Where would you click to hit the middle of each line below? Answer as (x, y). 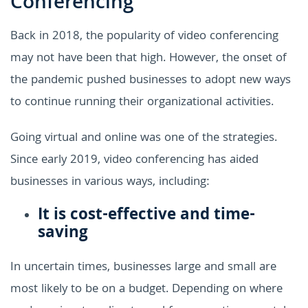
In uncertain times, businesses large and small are (143, 267)
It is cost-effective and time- (146, 216)
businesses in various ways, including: (110, 182)
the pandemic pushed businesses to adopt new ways (151, 80)
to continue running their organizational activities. (142, 102)
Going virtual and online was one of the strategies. (144, 138)
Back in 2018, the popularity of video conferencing (144, 36)
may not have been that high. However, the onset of (148, 58)
